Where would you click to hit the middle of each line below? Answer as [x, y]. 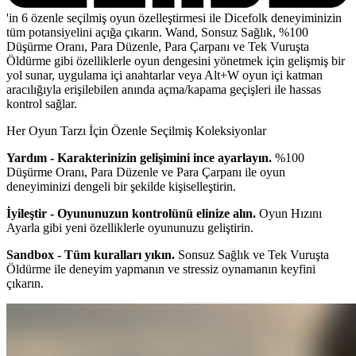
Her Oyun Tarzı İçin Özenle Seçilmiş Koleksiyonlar [136, 130]
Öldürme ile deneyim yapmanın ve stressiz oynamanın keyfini [161, 269]
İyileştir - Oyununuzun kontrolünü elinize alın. [131, 213]
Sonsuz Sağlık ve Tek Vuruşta [252, 254]
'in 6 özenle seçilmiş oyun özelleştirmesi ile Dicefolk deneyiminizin [174, 17]
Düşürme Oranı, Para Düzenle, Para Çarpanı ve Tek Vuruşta [158, 46]
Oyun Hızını [289, 213]
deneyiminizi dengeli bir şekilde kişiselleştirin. [121, 186]
